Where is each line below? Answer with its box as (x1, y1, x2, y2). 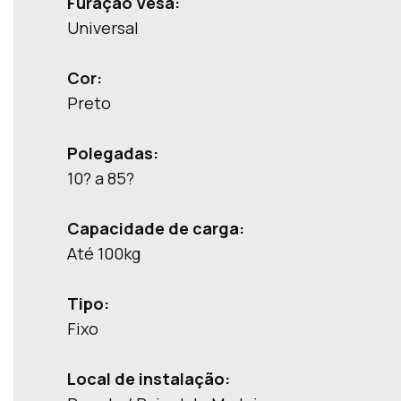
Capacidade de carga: (67, 218, 244, 239)
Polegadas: (67, 142, 158, 164)
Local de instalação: (67, 368, 230, 389)
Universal (67, 17, 139, 38)
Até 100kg (67, 243, 141, 264)
